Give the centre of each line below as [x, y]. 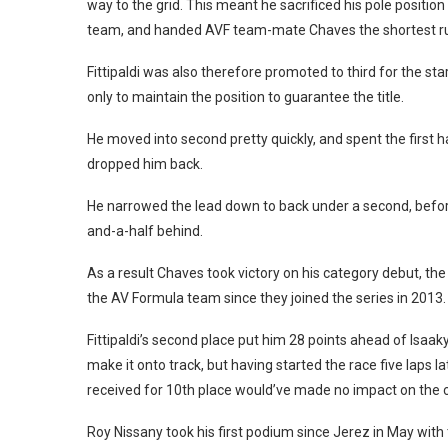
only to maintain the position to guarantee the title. [245, 96]
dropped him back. [145, 163]
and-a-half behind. [145, 230]
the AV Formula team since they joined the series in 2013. [266, 297]
